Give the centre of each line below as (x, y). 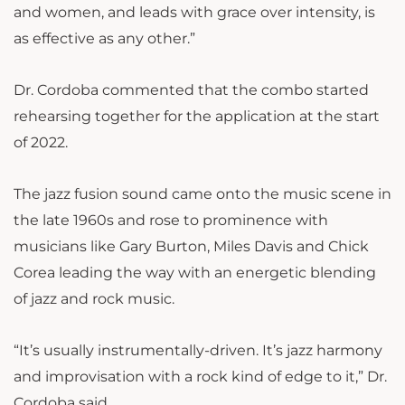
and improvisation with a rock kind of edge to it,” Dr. (200, 377)
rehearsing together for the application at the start (197, 117)
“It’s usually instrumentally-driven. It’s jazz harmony (198, 351)
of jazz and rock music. (94, 299)
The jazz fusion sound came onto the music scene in (202, 194)
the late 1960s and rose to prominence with (171, 221)
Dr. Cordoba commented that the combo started (191, 90)
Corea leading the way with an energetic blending (195, 273)
